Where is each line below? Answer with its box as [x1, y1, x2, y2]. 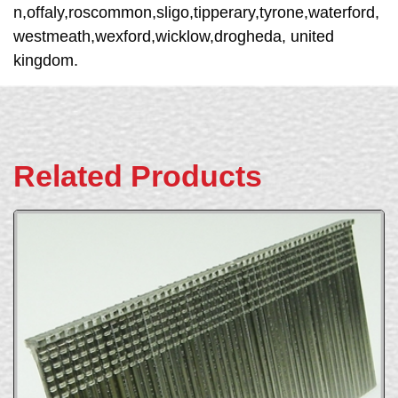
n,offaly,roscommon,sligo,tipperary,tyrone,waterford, [13, 3, 379, 21]
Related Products [13, 158, 262, 193]
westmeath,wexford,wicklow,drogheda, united [13, 27, 334, 45]
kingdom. [13, 51, 78, 69]
